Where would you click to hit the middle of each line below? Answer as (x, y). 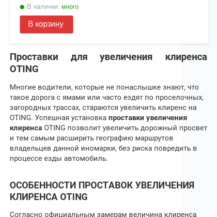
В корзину (46, 24)
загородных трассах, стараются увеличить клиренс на (103, 107)
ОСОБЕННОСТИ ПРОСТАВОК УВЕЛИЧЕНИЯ (102, 185)
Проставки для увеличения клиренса (108, 56)
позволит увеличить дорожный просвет (136, 128)
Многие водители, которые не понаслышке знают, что (104, 87)
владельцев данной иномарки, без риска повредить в (103, 148)
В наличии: (43, 6)
